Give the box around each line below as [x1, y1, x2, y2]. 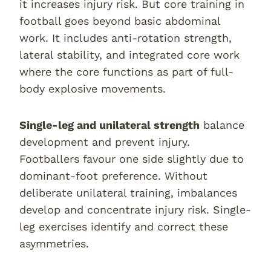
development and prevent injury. [19, 135, 190, 148]
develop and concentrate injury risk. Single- [19, 203, 251, 216]
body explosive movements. [19, 82, 166, 95]
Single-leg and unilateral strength [19, 119, 200, 131]
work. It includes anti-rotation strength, [19, 31, 232, 44]
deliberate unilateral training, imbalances [19, 186, 237, 199]
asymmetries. [19, 237, 89, 250]
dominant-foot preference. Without [19, 169, 207, 182]
